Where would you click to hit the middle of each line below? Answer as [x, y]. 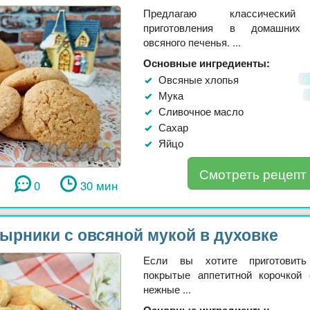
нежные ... [167, 289]
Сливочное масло [201, 111]
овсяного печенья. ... [192, 42]
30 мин [99, 185]
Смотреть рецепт [253, 173]
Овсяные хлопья [199, 79]
